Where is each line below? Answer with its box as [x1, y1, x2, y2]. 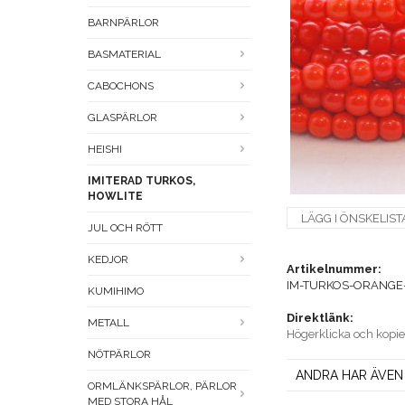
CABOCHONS [88, 80, 154, 93]
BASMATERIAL [88, 48, 161, 61]
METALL [88, 316, 129, 330]
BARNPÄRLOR [88, 16, 159, 30]
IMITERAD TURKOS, [88, 174, 195, 188]
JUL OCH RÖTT [88, 221, 163, 235]
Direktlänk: [287, 311, 353, 325]
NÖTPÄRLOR [88, 348, 151, 362]
